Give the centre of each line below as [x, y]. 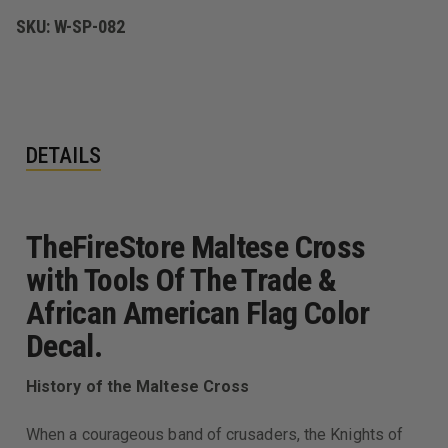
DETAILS [63, 155]
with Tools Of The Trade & [181, 279]
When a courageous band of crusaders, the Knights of [215, 434]
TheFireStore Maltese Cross [196, 246]
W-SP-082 [90, 26]
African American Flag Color [198, 312]
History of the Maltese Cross [138, 386]
